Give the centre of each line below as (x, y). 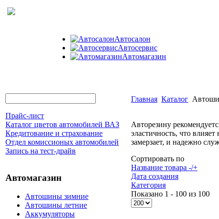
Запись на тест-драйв (41, 151)
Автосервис (138, 48)
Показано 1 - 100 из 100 (170, 194)
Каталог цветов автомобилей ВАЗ (62, 124)
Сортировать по (158, 159)
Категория (148, 185)
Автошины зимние (57, 197)
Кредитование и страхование (54, 133)
